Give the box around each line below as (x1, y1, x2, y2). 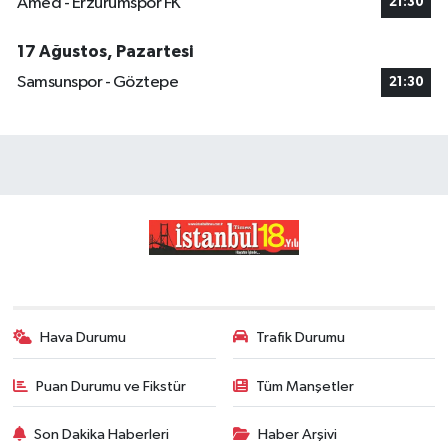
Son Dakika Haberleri (34, 427, 170, 442)
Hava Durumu (40, 330, 127, 345)
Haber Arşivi (258, 427, 337, 442)
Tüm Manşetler (256, 378, 354, 394)
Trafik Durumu (256, 330, 345, 345)
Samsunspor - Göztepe (17, 74, 178, 92)
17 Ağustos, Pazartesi (17, 42, 193, 60)
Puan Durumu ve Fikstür (36, 378, 187, 394)
